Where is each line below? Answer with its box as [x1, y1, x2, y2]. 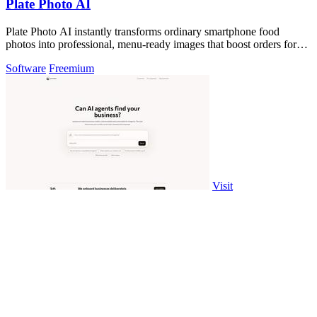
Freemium [49, 62, 94, 74]
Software [6, 62, 46, 74]
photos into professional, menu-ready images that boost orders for [6, 38, 296, 50]
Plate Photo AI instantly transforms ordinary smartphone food [6, 25, 279, 38]
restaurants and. [6, 50, 75, 63]
